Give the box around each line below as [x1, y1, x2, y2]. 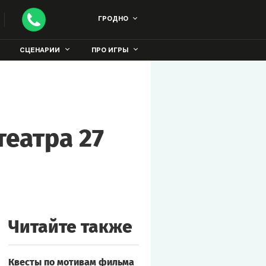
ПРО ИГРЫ [91, 47, 128, 54]
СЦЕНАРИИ [20, 47, 60, 54]
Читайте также [8, 216, 132, 237]
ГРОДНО [97, 16, 128, 23]
